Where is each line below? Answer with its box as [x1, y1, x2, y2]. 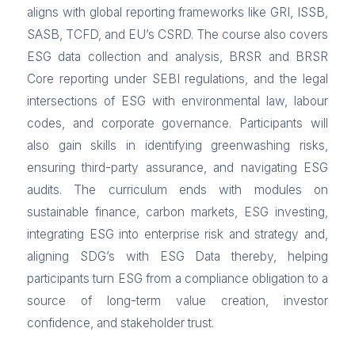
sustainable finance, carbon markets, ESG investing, [27, 204, 328, 219]
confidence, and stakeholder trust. [27, 315, 214, 330]
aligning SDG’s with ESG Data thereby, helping [27, 248, 328, 264]
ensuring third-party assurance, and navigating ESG [27, 159, 328, 175]
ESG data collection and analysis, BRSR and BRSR [27, 48, 328, 64]
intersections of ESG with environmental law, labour [27, 93, 328, 109]
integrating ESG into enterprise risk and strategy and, [27, 226, 328, 242]
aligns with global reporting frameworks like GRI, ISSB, [27, 4, 328, 20]
